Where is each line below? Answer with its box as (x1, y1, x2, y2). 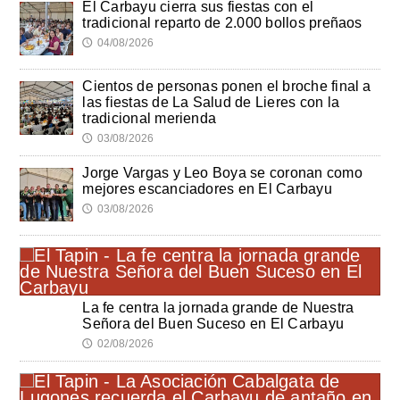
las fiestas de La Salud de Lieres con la (82, 94, 340, 110)
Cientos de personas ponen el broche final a (82, 78, 371, 94)
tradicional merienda (82, 110, 217, 126)
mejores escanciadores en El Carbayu (82, 180, 332, 196)
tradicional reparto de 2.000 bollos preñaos (82, 14, 362, 30)
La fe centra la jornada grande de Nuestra (82, 299, 354, 315)
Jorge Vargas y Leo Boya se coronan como (82, 164, 362, 180)
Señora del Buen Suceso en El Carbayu (82, 315, 345, 331)
